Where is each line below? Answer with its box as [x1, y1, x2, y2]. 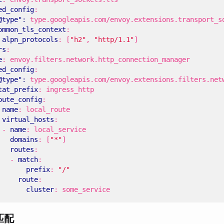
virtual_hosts [2, 115, 54, 123]
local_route [26, 105, 70, 113]
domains [10, 135, 38, 143]
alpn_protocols [2, 35, 58, 43]
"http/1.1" [94, 35, 134, 43]
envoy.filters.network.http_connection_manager [10, 55, 190, 63]
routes [10, 145, 34, 153]
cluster [26, 185, 54, 193]
